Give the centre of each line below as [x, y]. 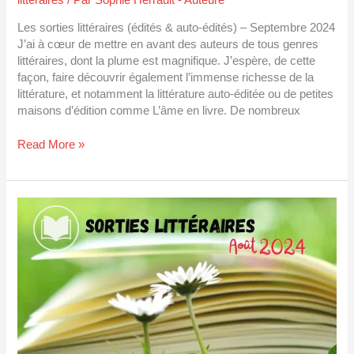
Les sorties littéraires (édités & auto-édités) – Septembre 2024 [177, 28]
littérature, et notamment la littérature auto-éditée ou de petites [176, 94]
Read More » [51, 145]
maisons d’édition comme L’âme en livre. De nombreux [159, 111]
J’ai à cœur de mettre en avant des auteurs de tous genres [168, 45]
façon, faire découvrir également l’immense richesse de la [166, 78]
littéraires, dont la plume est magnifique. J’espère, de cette [167, 61]
